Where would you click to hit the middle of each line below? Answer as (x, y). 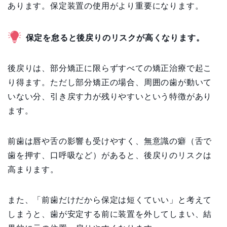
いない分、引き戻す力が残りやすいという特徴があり (110, 96)
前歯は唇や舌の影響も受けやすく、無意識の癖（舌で (110, 141)
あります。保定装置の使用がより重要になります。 (106, 6)
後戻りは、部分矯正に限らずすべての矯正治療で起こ (110, 68)
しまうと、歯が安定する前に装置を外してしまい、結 (110, 214)
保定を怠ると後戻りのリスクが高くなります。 (115, 37)
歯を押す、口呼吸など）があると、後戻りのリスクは (110, 155)
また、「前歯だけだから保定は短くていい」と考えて (110, 200)
